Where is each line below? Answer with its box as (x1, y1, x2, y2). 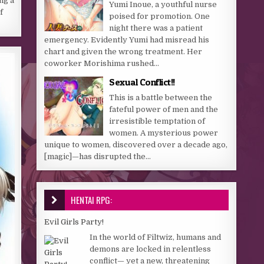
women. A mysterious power (109, 128, 219, 137)
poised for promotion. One (109, 12, 210, 21)
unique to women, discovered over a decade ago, (44, 140, 228, 149)
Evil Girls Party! (44, 217, 104, 226)
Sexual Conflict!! (109, 76, 175, 88)
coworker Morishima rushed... (44, 59, 160, 68)
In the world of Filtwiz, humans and (90, 232, 222, 242)
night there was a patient (109, 24, 203, 32)
